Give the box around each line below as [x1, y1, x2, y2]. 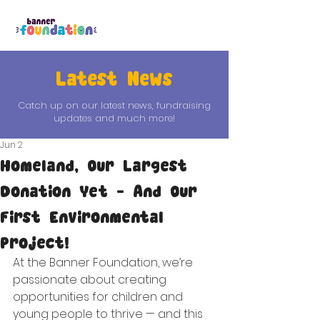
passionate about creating [13, 271, 169, 288]
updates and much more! [54, 111, 175, 125]
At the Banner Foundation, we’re [13, 254, 196, 271]
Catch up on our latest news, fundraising [18, 99, 211, 112]
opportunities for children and [13, 289, 186, 305]
